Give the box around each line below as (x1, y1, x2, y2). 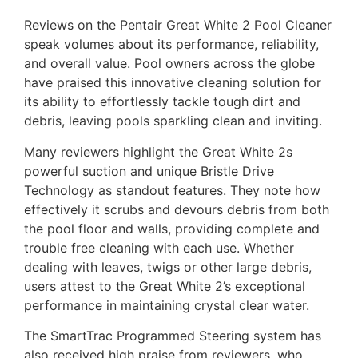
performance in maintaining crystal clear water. (24, 296, 309, 313)
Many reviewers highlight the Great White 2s (24, 143, 292, 160)
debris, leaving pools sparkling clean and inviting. (24, 113, 322, 129)
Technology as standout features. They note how (24, 181, 320, 198)
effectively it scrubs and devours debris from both (24, 201, 329, 217)
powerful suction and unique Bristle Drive (24, 162, 274, 179)
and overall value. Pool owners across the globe (24, 55, 315, 72)
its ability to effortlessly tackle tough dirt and (24, 93, 300, 110)
